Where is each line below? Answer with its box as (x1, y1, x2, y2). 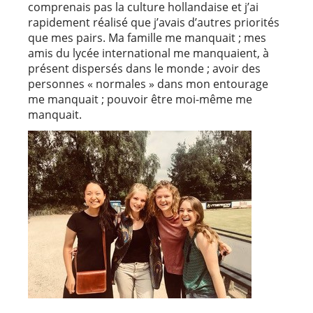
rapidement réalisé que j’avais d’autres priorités (28, 15, 279, 31)
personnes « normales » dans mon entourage (28, 76, 268, 92)
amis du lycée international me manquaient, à (28, 45, 269, 61)
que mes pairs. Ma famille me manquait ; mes (28, 30, 266, 46)
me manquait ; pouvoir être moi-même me (28, 92, 252, 108)
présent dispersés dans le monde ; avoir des (28, 61, 261, 77)
